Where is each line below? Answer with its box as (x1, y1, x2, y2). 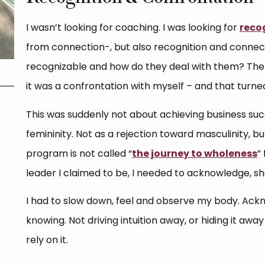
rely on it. (25, 233, 68, 247)
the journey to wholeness (131, 146, 257, 160)
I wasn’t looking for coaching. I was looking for (25, 21, 240, 35)
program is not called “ (25, 146, 132, 160)
